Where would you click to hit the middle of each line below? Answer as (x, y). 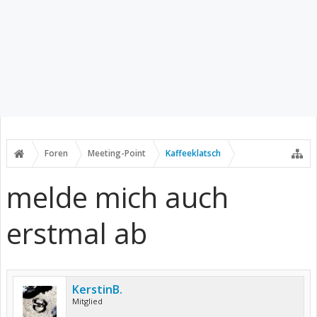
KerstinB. (97, 289)
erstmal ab (77, 233)
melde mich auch (117, 197)
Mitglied (87, 301)
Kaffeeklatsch (193, 153)
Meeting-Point (117, 153)
